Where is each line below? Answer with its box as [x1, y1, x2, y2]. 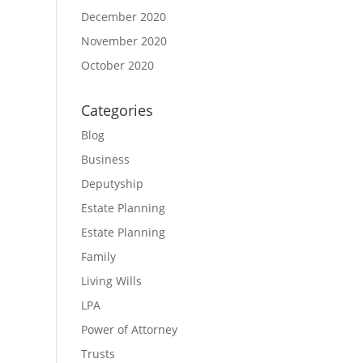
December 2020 [80, 8, 166, 24]
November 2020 [80, 32, 167, 49]
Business [80, 152, 130, 168]
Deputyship [80, 176, 143, 192]
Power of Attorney [80, 322, 177, 338]
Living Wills [80, 273, 142, 289]
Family [80, 249, 116, 265]
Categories [80, 100, 153, 121]
